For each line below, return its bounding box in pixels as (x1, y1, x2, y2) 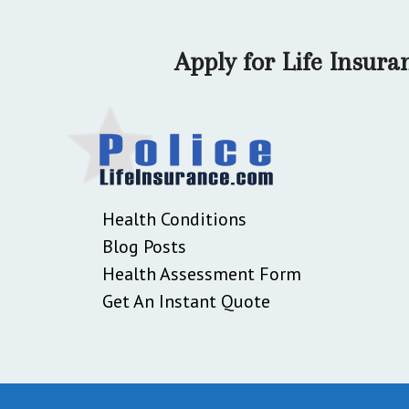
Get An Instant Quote (102, 288, 270, 313)
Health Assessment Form (102, 261, 301, 286)
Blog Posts (102, 234, 186, 258)
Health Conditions (102, 206, 246, 231)
